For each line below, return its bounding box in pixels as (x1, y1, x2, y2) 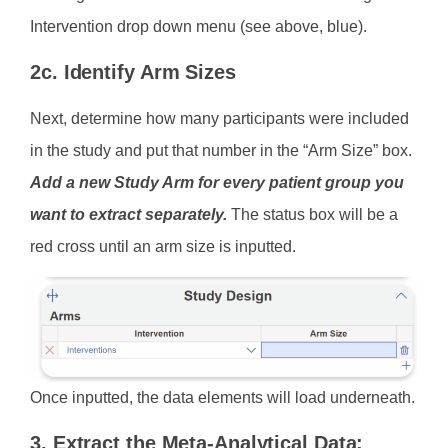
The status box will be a (227, 205, 398, 223)
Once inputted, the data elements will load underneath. (30, 388, 415, 406)
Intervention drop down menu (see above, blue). (30, 17, 367, 35)
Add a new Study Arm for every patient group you (30, 173, 404, 191)
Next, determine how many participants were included (30, 109, 409, 127)
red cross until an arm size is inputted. (30, 237, 296, 255)
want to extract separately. (30, 205, 227, 223)
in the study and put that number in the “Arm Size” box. (30, 141, 412, 159)
